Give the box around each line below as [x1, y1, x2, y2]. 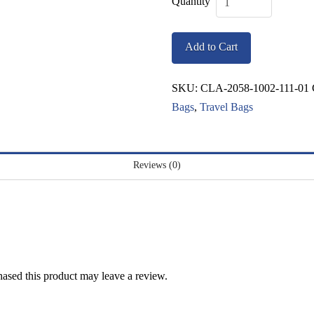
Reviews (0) [133, 160, 181, 171]
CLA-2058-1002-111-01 [200, 81, 310, 94]
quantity [171, 76, 207, 89]
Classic [171, 20, 203, 32]
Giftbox [171, 39, 206, 51]
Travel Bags [200, 100, 254, 113]
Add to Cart [185, 40, 238, 53]
